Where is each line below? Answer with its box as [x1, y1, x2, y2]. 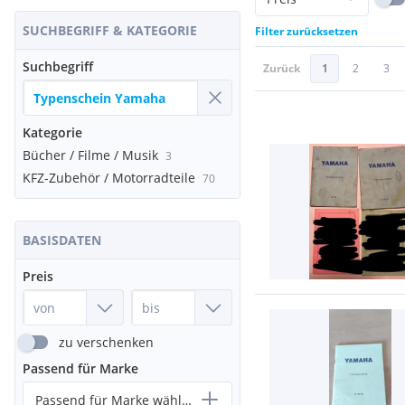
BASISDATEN [23, 231, 101, 249]
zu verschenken [59, 334, 154, 351]
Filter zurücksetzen [255, 24, 358, 39]
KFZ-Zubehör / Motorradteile [23, 169, 195, 186]
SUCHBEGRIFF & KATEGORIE [23, 22, 197, 39]
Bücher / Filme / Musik [23, 146, 158, 164]
